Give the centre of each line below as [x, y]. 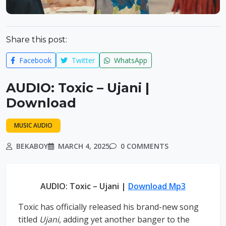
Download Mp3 [157, 186]
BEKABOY [31, 146]
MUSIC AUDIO [33, 126]
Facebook [34, 61]
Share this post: [37, 40]
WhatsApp [130, 61]
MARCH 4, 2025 [83, 146]
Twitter [82, 61]
